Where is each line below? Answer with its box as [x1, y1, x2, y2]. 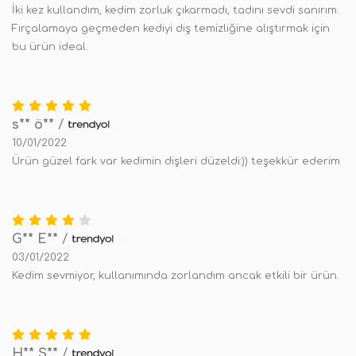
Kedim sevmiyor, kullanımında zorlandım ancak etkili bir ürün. [12, 270, 339, 281]
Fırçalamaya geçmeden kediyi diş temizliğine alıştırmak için [12, 23, 330, 34]
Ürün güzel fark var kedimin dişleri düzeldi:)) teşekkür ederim [12, 156, 340, 167]
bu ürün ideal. [12, 41, 88, 52]
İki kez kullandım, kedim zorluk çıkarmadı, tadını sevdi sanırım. [12, 5, 339, 16]
